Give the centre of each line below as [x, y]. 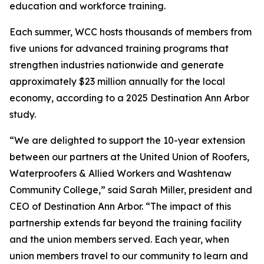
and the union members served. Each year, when [119, 240]
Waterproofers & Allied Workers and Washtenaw [121, 174]
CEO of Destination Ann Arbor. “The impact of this [120, 207]
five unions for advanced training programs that [119, 49]
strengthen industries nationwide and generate [117, 65]
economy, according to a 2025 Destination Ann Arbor [129, 98]
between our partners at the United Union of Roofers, [129, 157]
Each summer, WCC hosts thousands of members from [131, 32]
